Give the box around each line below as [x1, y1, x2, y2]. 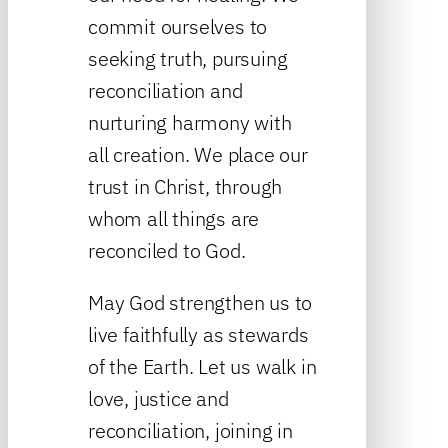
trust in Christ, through [88, 172, 283, 200]
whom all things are [88, 204, 260, 232]
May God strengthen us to [88, 288, 313, 316]
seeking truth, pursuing [88, 44, 288, 72]
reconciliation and [88, 76, 243, 104]
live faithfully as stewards [88, 320, 309, 348]
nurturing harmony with [88, 108, 292, 136]
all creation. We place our [88, 140, 308, 168]
